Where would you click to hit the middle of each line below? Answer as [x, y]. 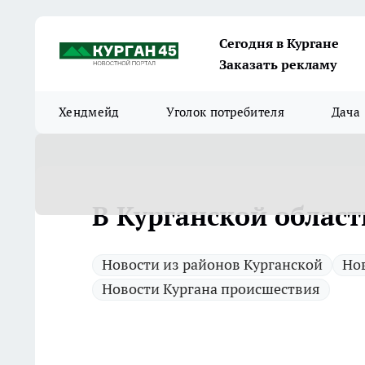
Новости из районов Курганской [212, 264]
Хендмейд [89, 112]
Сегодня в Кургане [279, 43]
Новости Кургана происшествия [211, 289]
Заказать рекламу [278, 64]
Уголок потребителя [225, 112]
